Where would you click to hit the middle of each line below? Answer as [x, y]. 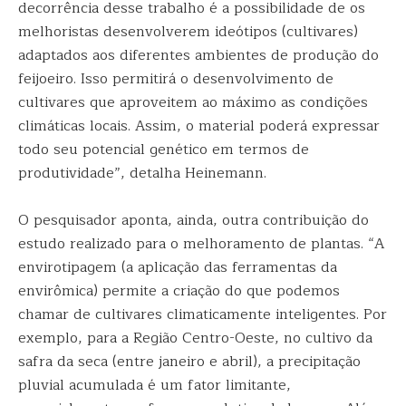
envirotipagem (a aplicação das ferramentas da [178, 267]
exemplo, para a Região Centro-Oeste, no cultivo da [195, 338]
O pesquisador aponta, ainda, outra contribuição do [193, 220]
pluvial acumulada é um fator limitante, [155, 385]
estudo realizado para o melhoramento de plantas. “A [201, 244]
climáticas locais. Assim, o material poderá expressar [199, 126]
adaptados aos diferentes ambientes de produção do [198, 55]
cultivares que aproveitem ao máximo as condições [193, 102]
